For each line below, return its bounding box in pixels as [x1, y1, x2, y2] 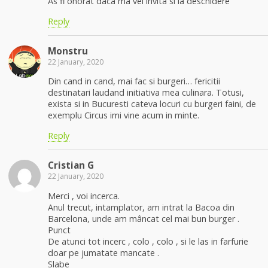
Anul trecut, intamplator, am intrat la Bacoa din [48, 201, 234, 213]
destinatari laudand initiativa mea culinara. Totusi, [48, 87, 244, 99]
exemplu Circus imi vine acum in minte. [48, 109, 199, 121]
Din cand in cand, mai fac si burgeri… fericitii [48, 75, 220, 87]
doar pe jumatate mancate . [48, 246, 159, 258]
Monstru [48, 45, 88, 57]
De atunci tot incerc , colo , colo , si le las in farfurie [48, 235, 248, 247]
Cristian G [48, 159, 94, 172]
